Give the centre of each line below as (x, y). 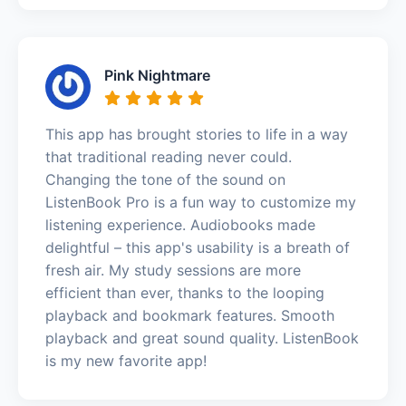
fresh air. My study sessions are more (173, 270)
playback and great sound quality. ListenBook (202, 338)
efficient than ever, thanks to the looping (185, 292)
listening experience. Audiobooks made (180, 224)
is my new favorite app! (126, 360)
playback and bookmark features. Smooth (190, 315)
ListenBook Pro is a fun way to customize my (201, 202)
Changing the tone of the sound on (165, 179)
